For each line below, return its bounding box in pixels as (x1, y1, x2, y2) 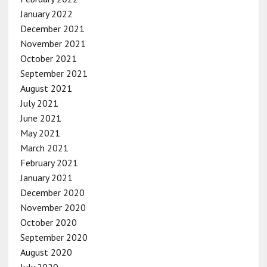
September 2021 (20, 67, 88, 79)
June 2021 (20, 111, 61, 124)
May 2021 (20, 126, 60, 139)
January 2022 (20, 7, 73, 20)
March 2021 (20, 141, 69, 154)
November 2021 (20, 37, 86, 49)
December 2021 (20, 22, 85, 35)
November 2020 (20, 201, 86, 213)
